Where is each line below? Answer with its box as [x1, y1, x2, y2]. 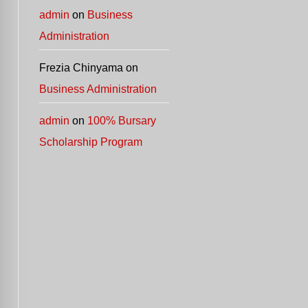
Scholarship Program [39, 135, 142, 148]
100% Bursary [87, 114, 156, 126]
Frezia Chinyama [39, 61, 123, 74]
